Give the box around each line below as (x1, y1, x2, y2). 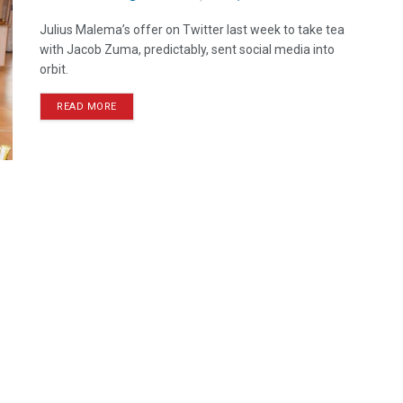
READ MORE (57, 101, 117, 112)
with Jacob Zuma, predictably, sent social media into (40, 42, 335, 57)
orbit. (40, 62, 68, 76)
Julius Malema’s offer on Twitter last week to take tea (40, 22, 345, 37)
